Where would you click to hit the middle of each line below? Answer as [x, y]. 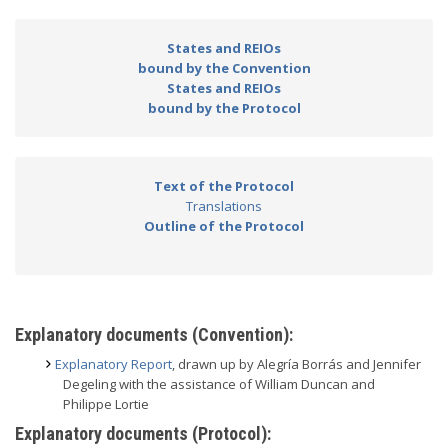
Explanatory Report [113, 364]
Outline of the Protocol [224, 226]
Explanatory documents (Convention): [154, 334]
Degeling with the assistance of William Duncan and [219, 384]
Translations [224, 206]
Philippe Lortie [106, 404]
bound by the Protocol [224, 108]
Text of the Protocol [224, 186]
